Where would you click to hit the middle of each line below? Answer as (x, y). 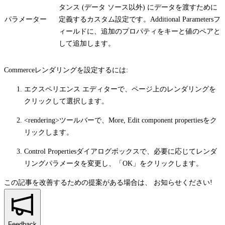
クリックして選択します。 (66, 101)
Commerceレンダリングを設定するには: (66, 70)
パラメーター (26, 19)
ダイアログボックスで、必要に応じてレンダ (147, 151)
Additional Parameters (182, 19)
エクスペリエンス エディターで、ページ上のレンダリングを (120, 89)
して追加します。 (87, 43)
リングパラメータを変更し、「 (73, 163)
